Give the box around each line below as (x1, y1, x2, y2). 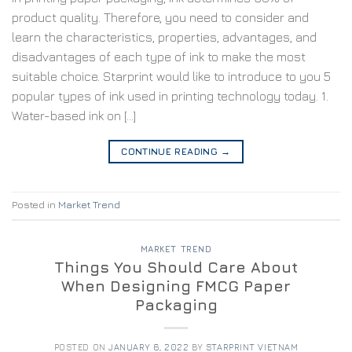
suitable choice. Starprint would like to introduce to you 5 (12, 69, 331, 84)
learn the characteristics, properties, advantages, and (12, 30, 317, 45)
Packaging (134, 295, 218, 313)
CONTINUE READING (121, 145, 222, 158)
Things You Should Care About (54, 257, 298, 276)
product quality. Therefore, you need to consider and (12, 10, 309, 25)
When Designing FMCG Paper (61, 276, 291, 295)
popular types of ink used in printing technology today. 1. (12, 89, 328, 104)
